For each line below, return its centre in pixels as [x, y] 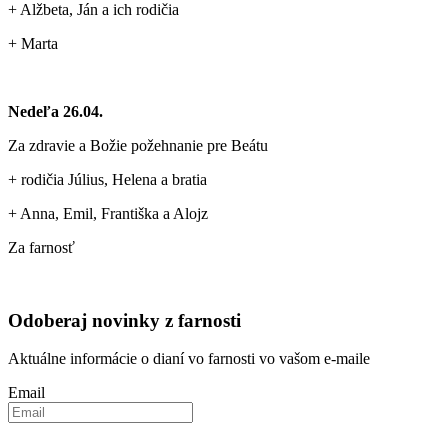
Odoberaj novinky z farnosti [124, 320]
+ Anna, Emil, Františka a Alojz [108, 213]
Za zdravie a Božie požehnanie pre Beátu [138, 145]
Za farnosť [41, 247]
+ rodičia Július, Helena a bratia [107, 179]
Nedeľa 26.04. [55, 111]
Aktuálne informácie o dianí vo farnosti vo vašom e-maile [189, 359]
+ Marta [33, 43]
